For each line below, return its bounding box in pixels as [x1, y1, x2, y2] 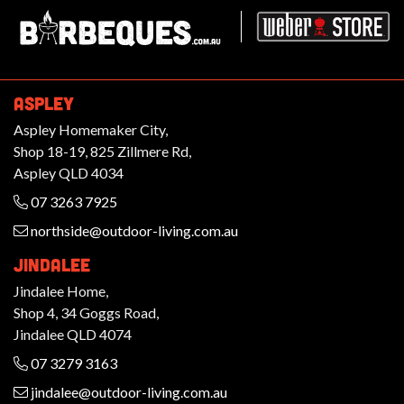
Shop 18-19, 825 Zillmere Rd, [14, 142, 191, 160]
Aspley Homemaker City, [14, 120, 168, 138]
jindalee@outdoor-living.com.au [28, 382, 227, 400]
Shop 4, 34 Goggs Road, [14, 303, 159, 321]
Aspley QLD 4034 [14, 163, 124, 181]
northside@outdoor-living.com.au [28, 221, 238, 239]
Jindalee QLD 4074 [14, 325, 132, 343]
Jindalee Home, [14, 281, 108, 299]
